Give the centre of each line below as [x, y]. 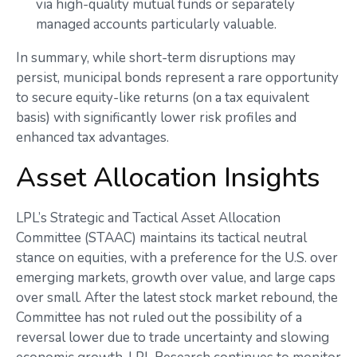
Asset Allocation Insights [168, 177]
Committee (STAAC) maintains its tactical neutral [161, 237]
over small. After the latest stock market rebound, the [177, 297]
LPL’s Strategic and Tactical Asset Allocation [148, 218]
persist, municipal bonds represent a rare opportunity [177, 77]
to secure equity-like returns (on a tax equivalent [163, 97]
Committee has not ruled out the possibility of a [159, 317]
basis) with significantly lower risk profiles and [156, 117]
